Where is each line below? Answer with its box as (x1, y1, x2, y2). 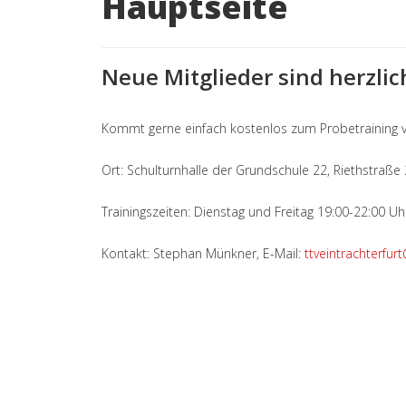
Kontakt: (101, 244, 153, 262)
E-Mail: (263, 244, 304, 262)
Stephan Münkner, (153, 244, 263, 262)
